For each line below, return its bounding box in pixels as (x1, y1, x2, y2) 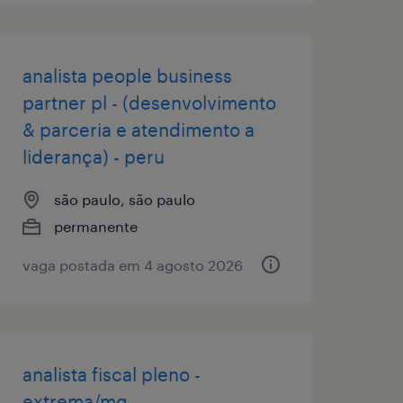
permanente (53, 217, 138, 235)
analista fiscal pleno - (22, 363, 201, 385)
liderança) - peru (22, 145, 165, 167)
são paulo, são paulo (53, 190, 195, 208)
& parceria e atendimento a (22, 118, 255, 140)
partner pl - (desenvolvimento (22, 91, 276, 113)
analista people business (22, 64, 232, 86)
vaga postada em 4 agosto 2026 (22, 255, 243, 273)
